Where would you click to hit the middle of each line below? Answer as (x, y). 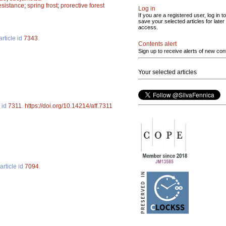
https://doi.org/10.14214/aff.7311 (69, 106)
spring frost (42, 5)
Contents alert (157, 44)
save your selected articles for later (181, 21)
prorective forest (82, 5)
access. (148, 27)
